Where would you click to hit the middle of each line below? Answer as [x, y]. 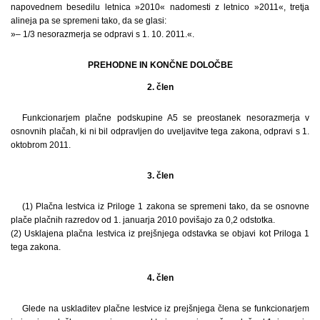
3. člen [160, 175]
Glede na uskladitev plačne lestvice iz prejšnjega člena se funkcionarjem [166, 308]
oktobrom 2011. [41, 145]
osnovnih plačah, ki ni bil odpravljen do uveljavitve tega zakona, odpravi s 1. [160, 131]
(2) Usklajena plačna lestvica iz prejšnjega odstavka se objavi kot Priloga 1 [160, 233]
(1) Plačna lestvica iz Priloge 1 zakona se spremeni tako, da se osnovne [166, 206]
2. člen [160, 87]
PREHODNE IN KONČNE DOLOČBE [160, 65]
